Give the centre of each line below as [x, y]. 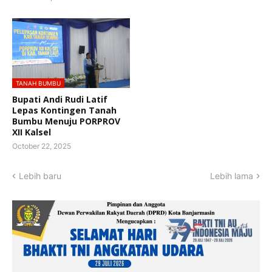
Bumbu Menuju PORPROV [66, 121]
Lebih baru [40, 176]
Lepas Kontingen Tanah [64, 110]
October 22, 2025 [42, 146]
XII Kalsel [32, 132]
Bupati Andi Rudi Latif [60, 100]
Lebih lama [232, 176]
